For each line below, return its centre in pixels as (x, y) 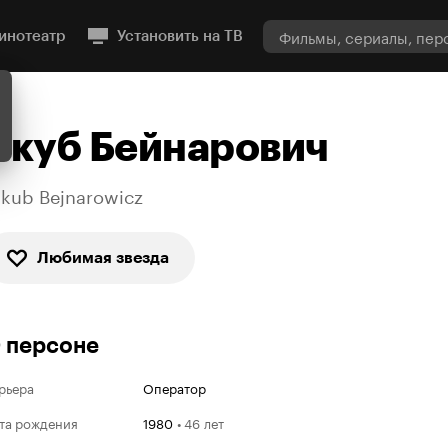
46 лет (204, 422)
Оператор (174, 387)
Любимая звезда (103, 257)
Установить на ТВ (180, 36)
